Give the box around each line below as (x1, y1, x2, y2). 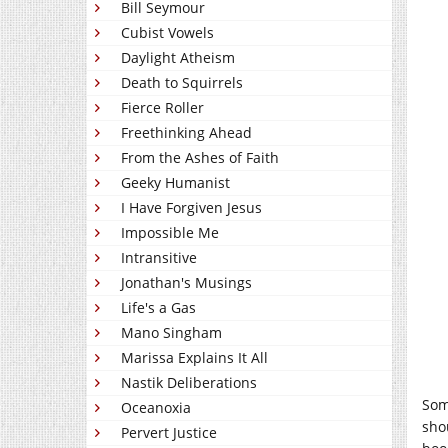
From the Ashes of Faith (121, 148, 279, 167)
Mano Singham (121, 323, 222, 342)
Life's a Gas (121, 298, 196, 317)
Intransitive (121, 248, 197, 267)
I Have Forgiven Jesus (121, 198, 262, 217)
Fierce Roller (121, 98, 204, 117)
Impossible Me (121, 223, 219, 242)
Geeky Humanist (121, 173, 230, 192)
